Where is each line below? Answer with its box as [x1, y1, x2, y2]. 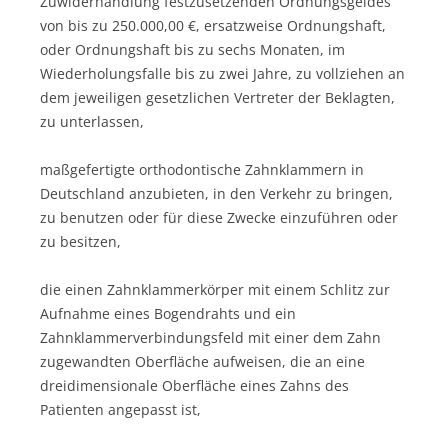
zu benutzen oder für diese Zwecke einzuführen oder [40, 207, 398, 227]
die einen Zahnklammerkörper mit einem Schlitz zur [40, 279, 390, 299]
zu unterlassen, [40, 111, 144, 131]
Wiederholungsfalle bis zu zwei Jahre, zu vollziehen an [40, 63, 405, 83]
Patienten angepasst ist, [40, 399, 201, 419]
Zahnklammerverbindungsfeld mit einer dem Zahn [40, 327, 381, 347]
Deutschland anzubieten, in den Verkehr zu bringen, [40, 183, 393, 203]
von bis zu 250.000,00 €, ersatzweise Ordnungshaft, [40, 15, 386, 35]
